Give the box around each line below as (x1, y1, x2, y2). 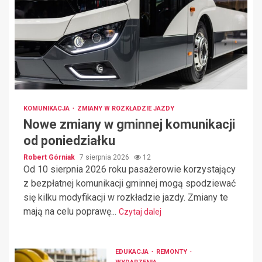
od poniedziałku (23, 133, 115, 148)
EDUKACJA (115, 248, 150, 256)
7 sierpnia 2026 (80, 153, 131, 161)
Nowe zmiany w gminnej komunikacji (23, 116, 235, 132)
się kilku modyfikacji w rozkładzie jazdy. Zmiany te (23, 191, 228, 203)
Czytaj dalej (119, 206, 161, 216)
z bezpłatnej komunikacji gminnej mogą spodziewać (23, 177, 236, 189)
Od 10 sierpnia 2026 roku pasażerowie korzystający (23, 163, 236, 175)
